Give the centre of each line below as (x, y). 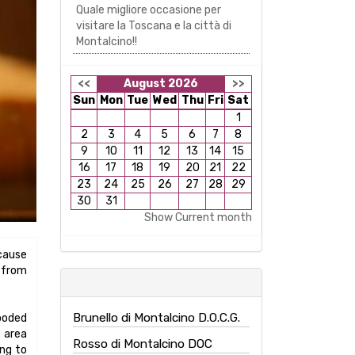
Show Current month (198, 218)
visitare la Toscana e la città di (154, 26)
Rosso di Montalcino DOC (143, 344)
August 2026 (161, 84)
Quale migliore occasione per (149, 10)
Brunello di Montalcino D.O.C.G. (157, 318)
